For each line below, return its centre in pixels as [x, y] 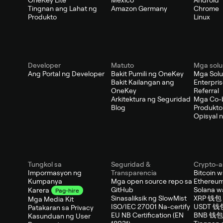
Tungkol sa [45, 165]
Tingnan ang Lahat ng [62, 9]
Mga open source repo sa [151, 181]
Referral [206, 91]
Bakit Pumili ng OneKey [147, 74]
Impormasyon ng [55, 173]
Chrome [206, 9]
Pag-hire [67, 190]
